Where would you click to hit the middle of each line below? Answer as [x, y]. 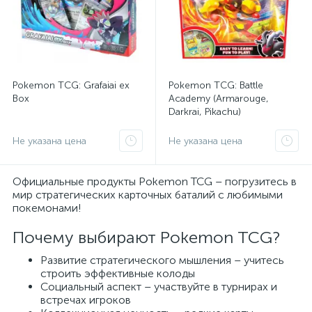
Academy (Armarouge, [219, 99]
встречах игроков [86, 300]
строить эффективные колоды [118, 273]
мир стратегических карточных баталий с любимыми [148, 195]
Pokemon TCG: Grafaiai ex [71, 85]
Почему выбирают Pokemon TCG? [146, 237]
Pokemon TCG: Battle [216, 85]
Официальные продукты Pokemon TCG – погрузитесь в [155, 181]
